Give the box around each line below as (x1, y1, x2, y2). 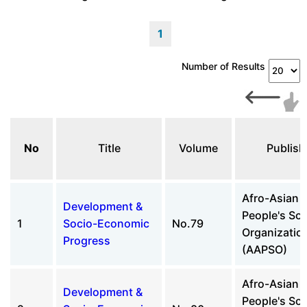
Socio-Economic (63, 216, 149, 230)
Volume (179, 140, 218, 155)
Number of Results (182, 60, 265, 72)
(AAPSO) (242, 242, 287, 256)
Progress (63, 233, 110, 247)
